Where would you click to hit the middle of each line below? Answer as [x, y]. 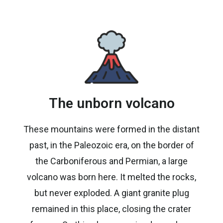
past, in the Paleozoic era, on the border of [111, 145]
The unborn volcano [111, 104]
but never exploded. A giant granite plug [111, 193]
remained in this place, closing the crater [111, 209]
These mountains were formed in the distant [111, 129]
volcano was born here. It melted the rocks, [111, 177]
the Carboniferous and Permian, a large [111, 161]
